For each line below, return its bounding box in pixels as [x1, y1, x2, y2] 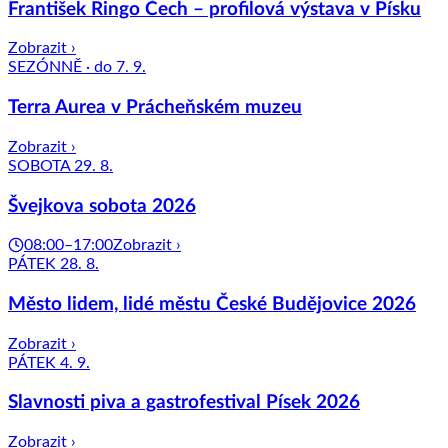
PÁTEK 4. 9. [8, 354, 90, 371]
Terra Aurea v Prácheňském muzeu [8, 98, 302, 118]
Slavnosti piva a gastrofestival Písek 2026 [8, 393, 360, 413]
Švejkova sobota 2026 [8, 196, 196, 216]
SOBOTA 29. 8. [8, 157, 113, 174]
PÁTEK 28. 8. [8, 256, 99, 273]
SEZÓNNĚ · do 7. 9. [8, 59, 146, 76]
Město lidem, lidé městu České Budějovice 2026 [8, 295, 416, 315]
